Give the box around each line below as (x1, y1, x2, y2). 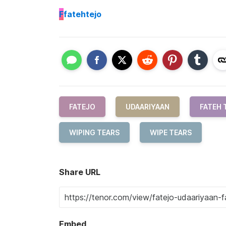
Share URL (59, 167, 100, 178)
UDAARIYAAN (126, 102, 169, 111)
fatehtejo (64, 9, 101, 19)
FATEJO (69, 102, 95, 111)
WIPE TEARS (150, 128, 192, 137)
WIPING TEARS (69, 128, 120, 137)
